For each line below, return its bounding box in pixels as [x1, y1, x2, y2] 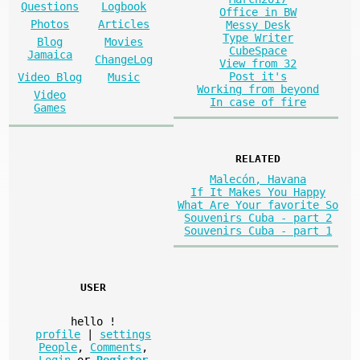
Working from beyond [197, 82, 320, 96]
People [39, 341, 78, 354]
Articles [98, 17, 150, 31]
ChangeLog [95, 52, 153, 66]
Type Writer [223, 31, 294, 44]
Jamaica [27, 47, 73, 61]
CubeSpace [229, 43, 288, 57]
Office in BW [219, 5, 297, 18]
